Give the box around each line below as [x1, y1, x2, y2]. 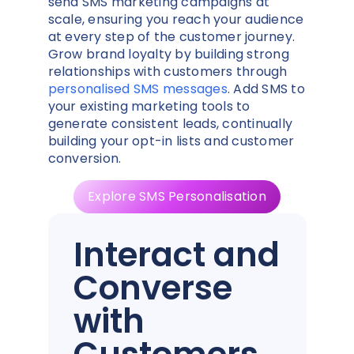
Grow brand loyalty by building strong [47, 45, 289, 64]
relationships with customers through [47, 62, 288, 81]
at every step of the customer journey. [47, 28, 295, 47]
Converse [73, 265, 232, 312]
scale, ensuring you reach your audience [47, 10, 304, 29]
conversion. [47, 149, 122, 168]
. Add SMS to [227, 80, 305, 99]
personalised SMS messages [47, 80, 228, 99]
